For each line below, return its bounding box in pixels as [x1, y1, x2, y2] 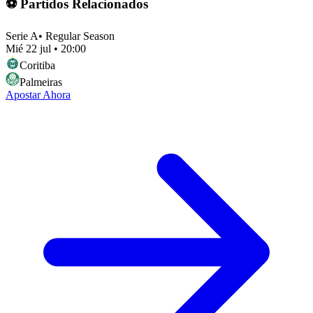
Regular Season [45, 29, 115, 42]
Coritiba [20, 59, 55, 71]
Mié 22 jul [6, 42, 51, 54]
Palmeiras [20, 75, 62, 88]
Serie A [6, 29, 38, 42]
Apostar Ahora [6, 88, 71, 101]
